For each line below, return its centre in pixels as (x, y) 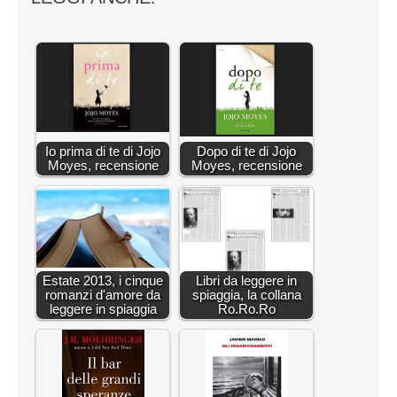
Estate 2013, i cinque (103, 280)
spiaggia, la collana (246, 294)
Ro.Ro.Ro (246, 308)
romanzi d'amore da (103, 294)
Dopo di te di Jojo (246, 151)
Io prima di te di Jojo (103, 151)
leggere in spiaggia (103, 308)
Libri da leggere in (246, 280)
